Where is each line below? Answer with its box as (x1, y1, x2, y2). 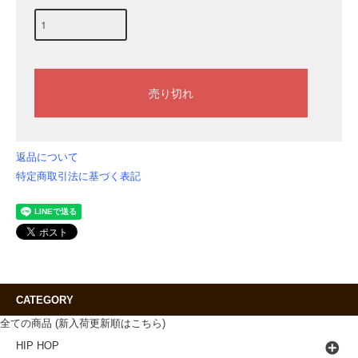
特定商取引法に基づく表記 (16, 169, 141, 182)
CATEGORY (16, 294, 74, 306)
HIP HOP (16, 340, 59, 352)
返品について (16, 150, 78, 163)
